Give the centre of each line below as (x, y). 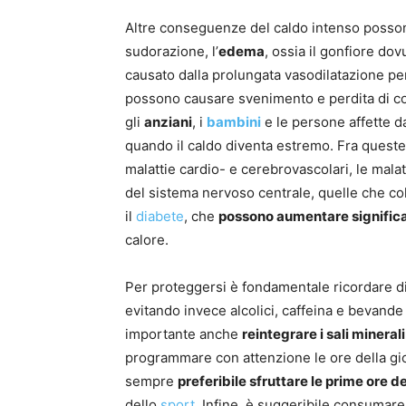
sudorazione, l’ (172, 51)
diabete (160, 216)
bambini (234, 121)
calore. (147, 239)
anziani (168, 121)
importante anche (184, 333)
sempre (151, 381)
